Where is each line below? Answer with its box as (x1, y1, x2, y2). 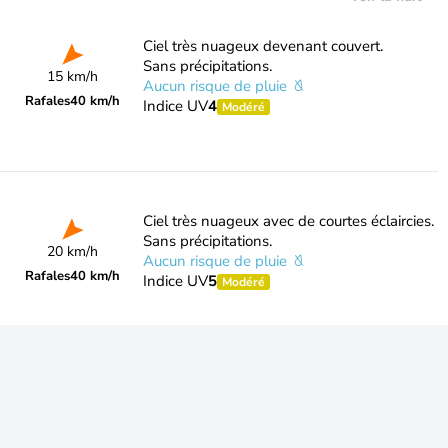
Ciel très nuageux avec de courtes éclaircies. (142, 211, 434, 231)
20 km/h (47, 242, 99, 261)
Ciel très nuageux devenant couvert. (142, 36, 383, 56)
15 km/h (47, 67, 99, 86)
